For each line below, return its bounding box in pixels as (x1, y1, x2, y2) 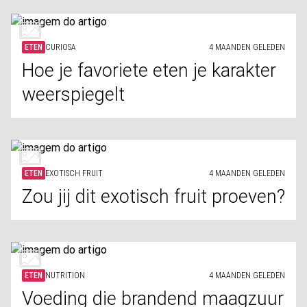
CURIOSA (45, 42, 76, 52)
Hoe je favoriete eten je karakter (22, 60, 276, 82)
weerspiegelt (22, 84, 125, 106)
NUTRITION (45, 271, 85, 280)
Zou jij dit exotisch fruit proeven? (22, 186, 285, 208)
